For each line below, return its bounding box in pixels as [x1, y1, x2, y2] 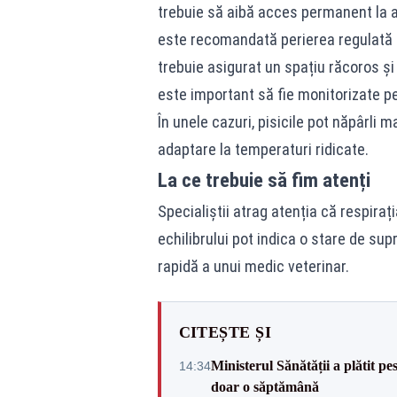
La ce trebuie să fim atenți [157, 168, 370, 191]
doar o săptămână [210, 379, 319, 394]
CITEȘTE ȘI [178, 323, 271, 341]
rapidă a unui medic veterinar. [157, 257, 349, 276]
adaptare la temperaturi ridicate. [157, 140, 369, 159]
